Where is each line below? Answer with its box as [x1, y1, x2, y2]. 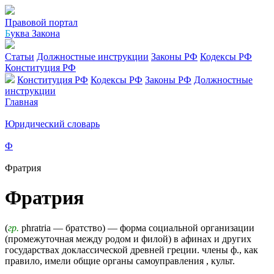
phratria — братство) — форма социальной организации [19, 222, 254, 233]
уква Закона [10, 28, 60, 39]
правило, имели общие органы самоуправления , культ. [5, 255, 235, 266]
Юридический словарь [5, 119, 100, 129]
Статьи [5, 51, 34, 62]
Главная [5, 97, 38, 107]
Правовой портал [5, 17, 78, 28]
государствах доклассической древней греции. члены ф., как [5, 244, 258, 255]
